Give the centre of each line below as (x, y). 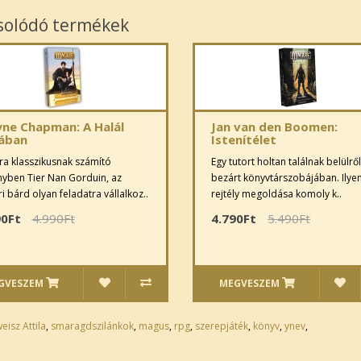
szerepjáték (221, 326)
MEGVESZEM (249, 283)
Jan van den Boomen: (274, 126)
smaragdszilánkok (92, 326)
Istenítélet (243, 139)
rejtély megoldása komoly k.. (276, 193)
